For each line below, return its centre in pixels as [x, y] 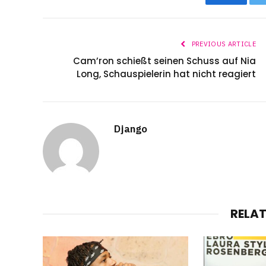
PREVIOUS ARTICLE [223, 44]
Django [131, 129]
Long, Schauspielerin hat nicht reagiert [166, 74]
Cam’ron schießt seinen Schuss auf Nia [164, 61]
